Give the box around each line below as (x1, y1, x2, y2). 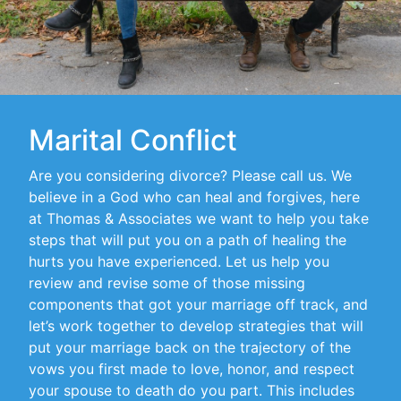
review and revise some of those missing (29, 274, 305, 292)
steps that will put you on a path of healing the (29, 231, 346, 249)
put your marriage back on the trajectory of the (29, 338, 351, 356)
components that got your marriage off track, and (29, 295, 368, 313)
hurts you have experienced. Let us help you (29, 252, 329, 270)
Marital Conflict (29, 123, 237, 158)
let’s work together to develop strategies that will (29, 317, 363, 335)
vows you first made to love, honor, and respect (29, 360, 354, 378)
